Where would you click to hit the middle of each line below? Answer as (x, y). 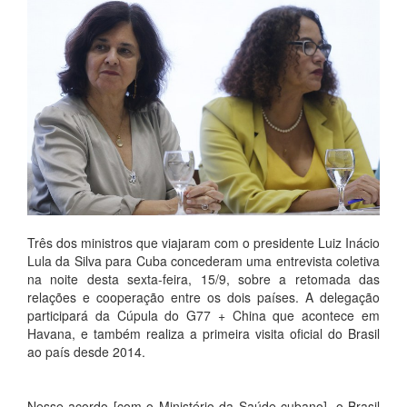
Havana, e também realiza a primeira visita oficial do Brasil (203, 333)
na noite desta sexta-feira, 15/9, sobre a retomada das (203, 278)
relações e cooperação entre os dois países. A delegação (203, 297)
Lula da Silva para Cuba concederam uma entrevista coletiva (203, 260)
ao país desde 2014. (86, 351)
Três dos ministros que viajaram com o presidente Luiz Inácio (203, 242)
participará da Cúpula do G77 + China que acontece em (203, 315)
